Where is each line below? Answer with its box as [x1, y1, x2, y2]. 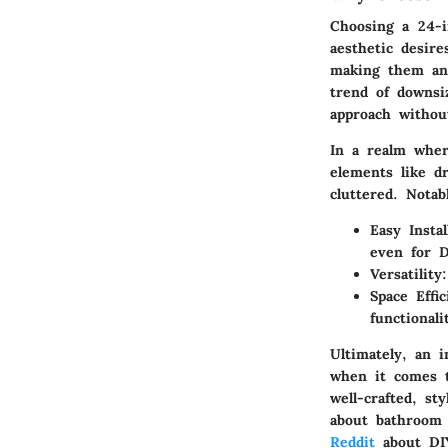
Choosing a [330, 17, 417, 36]
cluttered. [330, 185, 406, 204]
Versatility [370, 265, 442, 284]
